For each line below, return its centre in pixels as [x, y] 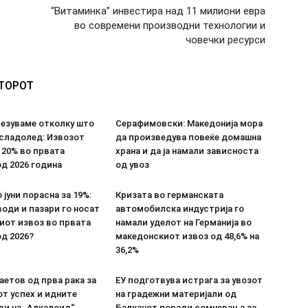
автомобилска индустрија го [180, 209]
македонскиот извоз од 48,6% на [187, 236]
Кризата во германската [169, 195]
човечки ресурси [225, 40]
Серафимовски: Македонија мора [189, 123]
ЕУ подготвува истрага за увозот [189, 280]
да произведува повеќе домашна [188, 137]
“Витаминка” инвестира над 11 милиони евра [158, 11]
